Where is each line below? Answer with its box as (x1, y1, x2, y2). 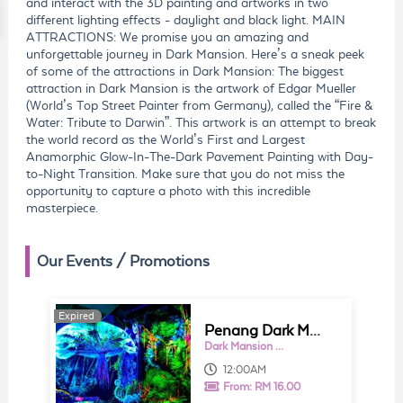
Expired (58, 309, 95, 323)
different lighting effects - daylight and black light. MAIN (25, 13, 345, 28)
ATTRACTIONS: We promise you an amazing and (25, 30, 309, 45)
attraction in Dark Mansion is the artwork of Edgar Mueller (25, 81, 356, 96)
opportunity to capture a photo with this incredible (25, 184, 310, 199)
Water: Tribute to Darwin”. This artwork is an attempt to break (25, 115, 376, 130)
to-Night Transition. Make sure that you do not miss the (25, 166, 345, 182)
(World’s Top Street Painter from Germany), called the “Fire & (25, 98, 372, 113)
